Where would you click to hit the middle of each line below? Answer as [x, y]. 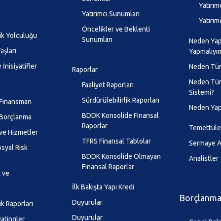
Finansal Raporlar [108, 167]
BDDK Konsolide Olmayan [122, 157]
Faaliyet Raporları [108, 85]
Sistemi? [202, 92]
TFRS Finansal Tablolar [117, 141]
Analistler [204, 159]
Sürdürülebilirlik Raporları [121, 100]
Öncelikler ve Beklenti [116, 29]
